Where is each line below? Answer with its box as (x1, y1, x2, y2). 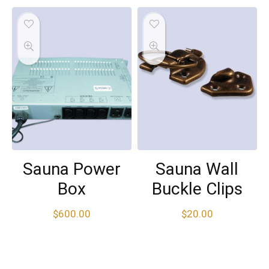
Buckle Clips (151, 178, 243, 199)
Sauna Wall (156, 159, 239, 179)
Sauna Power (22, 159, 121, 179)
